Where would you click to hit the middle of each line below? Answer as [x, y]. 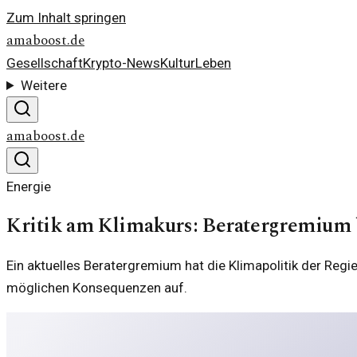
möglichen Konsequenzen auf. [97, 288]
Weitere [44, 85]
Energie [29, 186]
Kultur [178, 63]
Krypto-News [122, 63]
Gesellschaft [45, 63]
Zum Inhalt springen [66, 18]
